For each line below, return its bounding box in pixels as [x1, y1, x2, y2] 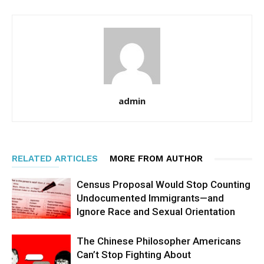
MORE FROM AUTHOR [110, 153, 203, 164]
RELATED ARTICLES [12, 153, 98, 164]
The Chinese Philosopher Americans [77, 235, 241, 247]
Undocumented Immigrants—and [77, 192, 224, 204]
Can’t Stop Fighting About [77, 249, 191, 260]
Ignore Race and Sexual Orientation [77, 206, 235, 217]
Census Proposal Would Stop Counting [77, 179, 250, 190]
